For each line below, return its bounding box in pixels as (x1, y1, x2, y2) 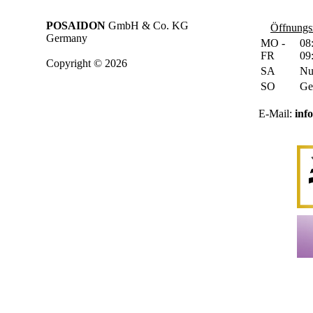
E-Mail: (259, 108, 295, 119)
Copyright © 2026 (46, 57, 127, 69)
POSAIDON (46, 20, 105, 31)
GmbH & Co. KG (105, 20, 189, 31)
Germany (46, 32, 87, 44)
